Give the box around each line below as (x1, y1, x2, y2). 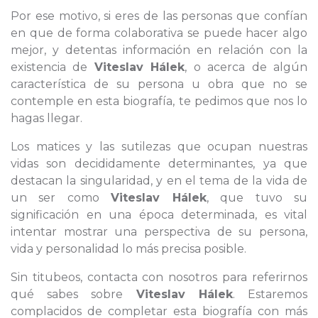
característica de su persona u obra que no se (11, 77, 307, 91)
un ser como (11, 191, 111, 204)
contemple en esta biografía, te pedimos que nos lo (11, 94, 307, 108)
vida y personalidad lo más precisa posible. (11, 242, 246, 256)
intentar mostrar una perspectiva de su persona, (11, 225, 307, 238)
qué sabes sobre (11, 287, 136, 301)
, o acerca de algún (185, 60, 308, 74)
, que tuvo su (206, 191, 308, 204)
